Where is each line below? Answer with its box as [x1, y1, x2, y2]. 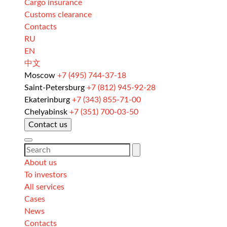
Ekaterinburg [24, 95, 70, 104]
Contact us [28, 120, 67, 129]
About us [24, 158, 57, 167]
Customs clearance [24, 10, 92, 19]
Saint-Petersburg [24, 83, 85, 92]
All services [24, 182, 64, 191]
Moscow [24, 71, 55, 80]
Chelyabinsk [24, 107, 67, 116]
